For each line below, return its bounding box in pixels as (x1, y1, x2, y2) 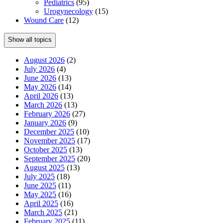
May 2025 (24, 190, 56, 199)
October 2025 (24, 145, 67, 154)
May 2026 (24, 82, 56, 91)
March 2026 (24, 100, 62, 109)
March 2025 (24, 208, 62, 217)
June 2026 (24, 73, 56, 82)
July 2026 (24, 64, 55, 73)
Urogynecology (44, 6, 93, 15)
